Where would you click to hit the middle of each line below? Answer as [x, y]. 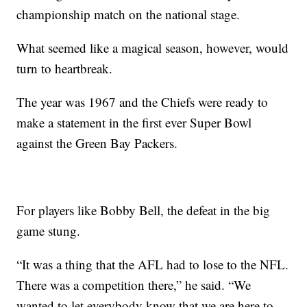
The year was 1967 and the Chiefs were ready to [143, 101]
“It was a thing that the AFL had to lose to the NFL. [153, 264]
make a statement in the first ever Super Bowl [134, 122]
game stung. [49, 230]
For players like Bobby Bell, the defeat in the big [144, 210]
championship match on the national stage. [128, 14]
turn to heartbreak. [65, 68]
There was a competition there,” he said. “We [134, 284]
